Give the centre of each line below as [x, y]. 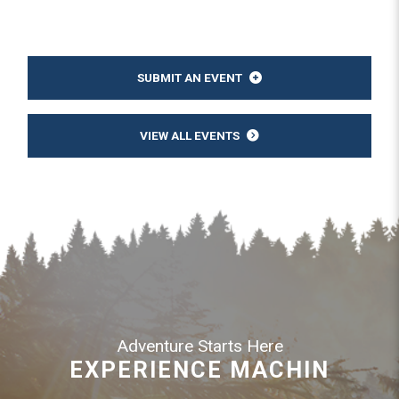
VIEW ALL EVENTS [190, 135]
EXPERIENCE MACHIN [199, 369]
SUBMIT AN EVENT [190, 77]
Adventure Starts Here [199, 346]
